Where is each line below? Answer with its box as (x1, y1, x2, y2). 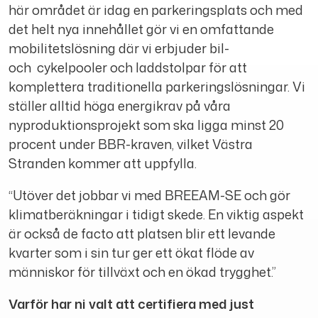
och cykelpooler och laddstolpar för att (9, 58, 247, 77)
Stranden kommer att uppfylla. (9, 154, 197, 173)
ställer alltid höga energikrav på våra (9, 97, 231, 116)
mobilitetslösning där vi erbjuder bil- (9, 39, 229, 58)
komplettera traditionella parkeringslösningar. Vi (9, 77, 305, 97)
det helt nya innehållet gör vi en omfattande (9, 20, 274, 39)
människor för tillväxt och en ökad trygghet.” (9, 263, 276, 282)
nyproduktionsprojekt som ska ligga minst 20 (9, 116, 284, 135)
